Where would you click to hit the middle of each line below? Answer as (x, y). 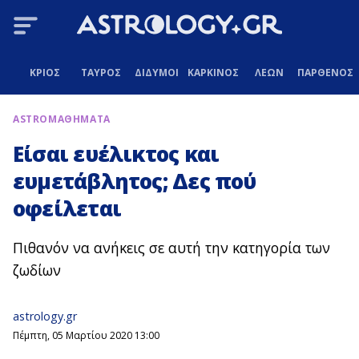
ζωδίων (37, 270)
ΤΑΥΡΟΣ (101, 72)
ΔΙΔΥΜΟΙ (157, 72)
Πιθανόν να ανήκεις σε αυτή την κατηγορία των (171, 248)
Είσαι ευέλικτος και (116, 154)
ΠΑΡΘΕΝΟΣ (325, 72)
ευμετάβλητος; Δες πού (135, 182)
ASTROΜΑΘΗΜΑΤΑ (62, 119)
